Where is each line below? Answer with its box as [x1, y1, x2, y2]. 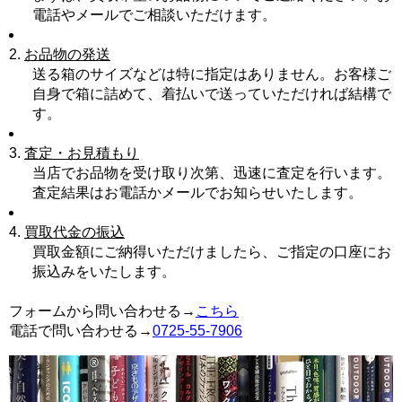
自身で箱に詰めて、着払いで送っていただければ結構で [31, 85, 391, 101]
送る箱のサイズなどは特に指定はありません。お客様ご [31, 66, 391, 82]
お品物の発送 [24, 46, 110, 62]
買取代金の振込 [24, 223, 125, 240]
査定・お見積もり [24, 144, 139, 161]
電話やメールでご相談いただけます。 [31, 6, 276, 22]
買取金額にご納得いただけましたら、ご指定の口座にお [31, 243, 391, 259]
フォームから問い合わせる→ [9, 302, 196, 319]
